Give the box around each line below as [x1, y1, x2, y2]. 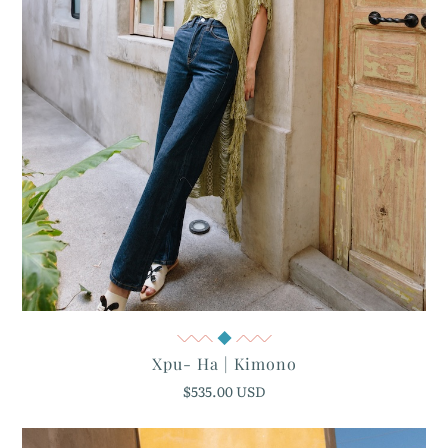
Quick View [179, 329, 269, 350]
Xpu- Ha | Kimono [151, 352, 297, 374]
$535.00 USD [183, 380, 265, 401]
